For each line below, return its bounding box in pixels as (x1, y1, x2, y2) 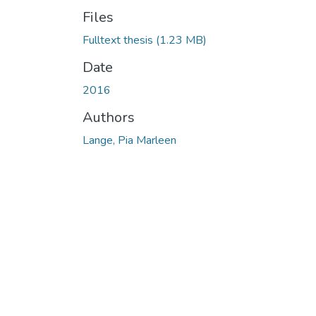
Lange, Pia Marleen (83, 132, 176, 148)
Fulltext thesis (83, 32, 156, 48)
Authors (83, 107, 135, 127)
